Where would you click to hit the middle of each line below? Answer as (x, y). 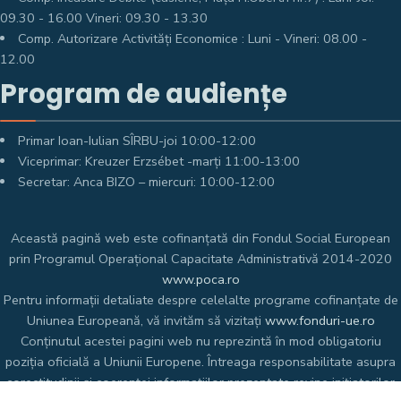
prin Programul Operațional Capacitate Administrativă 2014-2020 (200, 259)
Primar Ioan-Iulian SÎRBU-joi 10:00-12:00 (137, 141)
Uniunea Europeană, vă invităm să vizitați (145, 320)
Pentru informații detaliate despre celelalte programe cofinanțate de (200, 300)
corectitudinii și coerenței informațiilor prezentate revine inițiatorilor (200, 382)
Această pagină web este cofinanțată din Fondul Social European (200, 238)
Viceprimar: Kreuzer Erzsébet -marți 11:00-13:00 (159, 161)
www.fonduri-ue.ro (320, 320)
